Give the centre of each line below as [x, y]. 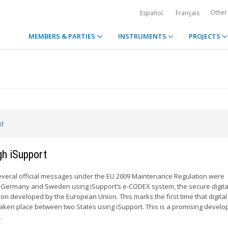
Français [188, 13]
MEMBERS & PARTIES [63, 36]
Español [151, 13]
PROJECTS [205, 36]
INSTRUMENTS [143, 36]
